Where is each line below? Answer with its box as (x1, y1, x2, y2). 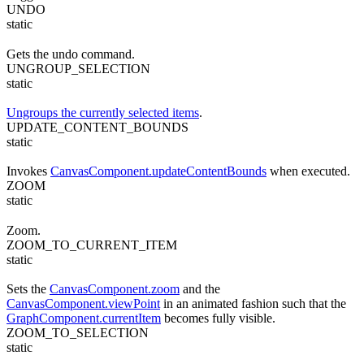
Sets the (6, 282, 50, 297)
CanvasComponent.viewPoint (6, 297, 160, 311)
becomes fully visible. (161, 311, 275, 326)
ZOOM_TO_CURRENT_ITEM (6, 237, 177, 252)
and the (180, 282, 220, 297)
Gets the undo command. (6, 46, 135, 61)
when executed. (266, 164, 350, 179)
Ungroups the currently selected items (6, 106, 199, 120)
